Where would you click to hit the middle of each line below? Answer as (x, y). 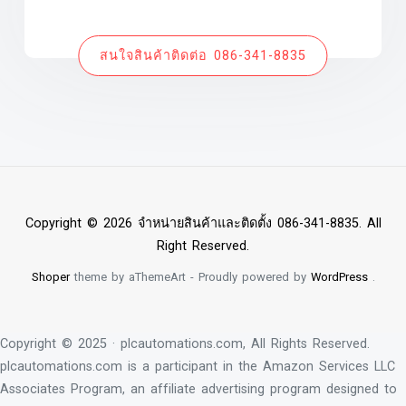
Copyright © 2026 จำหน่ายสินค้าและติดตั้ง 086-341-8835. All (203, 223)
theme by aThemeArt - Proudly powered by (190, 276)
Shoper (50, 276)
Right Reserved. (203, 246)
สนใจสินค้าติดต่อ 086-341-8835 (203, 56)
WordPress (339, 276)
